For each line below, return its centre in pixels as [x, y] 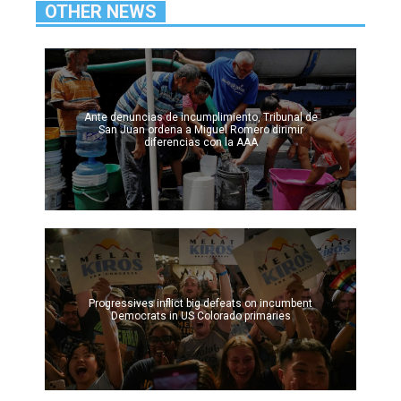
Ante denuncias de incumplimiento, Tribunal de [200, 117]
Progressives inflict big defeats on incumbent [200, 303]
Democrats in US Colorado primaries [200, 316]
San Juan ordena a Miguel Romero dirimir [200, 129]
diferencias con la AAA [200, 142]
